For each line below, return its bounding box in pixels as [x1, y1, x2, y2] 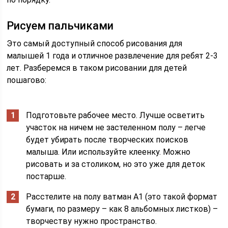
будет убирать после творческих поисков [26, 134, 189, 145]
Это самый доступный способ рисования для [7, 38, 183, 48]
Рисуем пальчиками [7, 19, 114, 32]
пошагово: [7, 75, 47, 85]
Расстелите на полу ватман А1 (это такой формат [26, 191, 218, 202]
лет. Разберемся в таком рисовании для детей [7, 63, 187, 73]
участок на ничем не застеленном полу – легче [26, 122, 206, 132]
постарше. [26, 171, 67, 181]
